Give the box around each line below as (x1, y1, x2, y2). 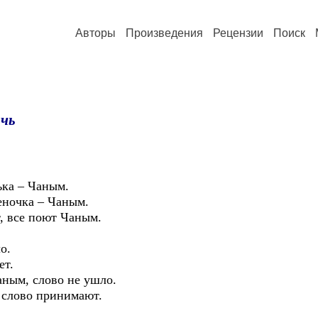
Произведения (126, 27, 203, 39)
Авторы (75, 27, 116, 39)
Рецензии (213, 27, 263, 39)
